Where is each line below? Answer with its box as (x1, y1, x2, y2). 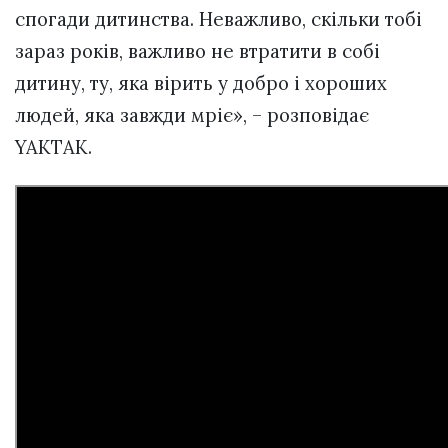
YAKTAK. (15, 134, 92, 159)
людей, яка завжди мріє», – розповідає (15, 102, 369, 127)
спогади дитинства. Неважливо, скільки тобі (15, 6, 422, 31)
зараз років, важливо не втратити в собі (15, 38, 380, 63)
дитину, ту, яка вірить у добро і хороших (15, 70, 387, 95)
